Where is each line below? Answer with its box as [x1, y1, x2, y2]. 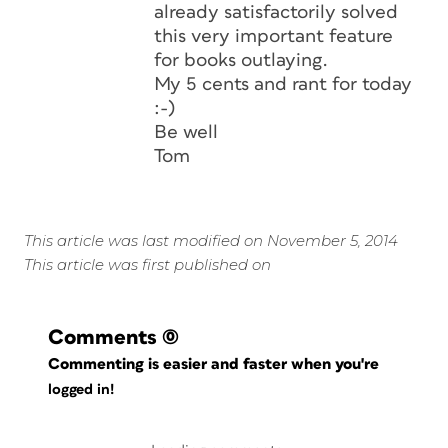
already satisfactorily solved [154, 3, 398, 22]
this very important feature [154, 27, 393, 46]
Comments [48, 327, 157, 348]
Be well [154, 123, 218, 142]
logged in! [48, 382, 114, 398]
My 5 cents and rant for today [154, 75, 412, 94]
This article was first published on [24, 255, 271, 274]
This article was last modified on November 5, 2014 [24, 231, 398, 250]
